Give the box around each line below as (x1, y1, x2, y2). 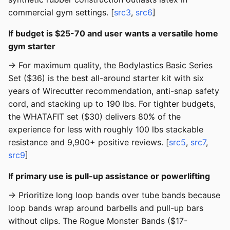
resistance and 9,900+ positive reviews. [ (8, 137, 169, 148)
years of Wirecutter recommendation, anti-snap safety (8, 86, 219, 97)
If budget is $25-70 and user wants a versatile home (8, 28, 218, 39)
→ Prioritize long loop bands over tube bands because (8, 190, 220, 201)
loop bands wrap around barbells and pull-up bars (8, 203, 203, 214)
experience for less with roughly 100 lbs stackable (8, 124, 203, 135)
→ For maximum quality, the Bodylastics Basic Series (8, 60, 213, 71)
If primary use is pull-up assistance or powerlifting (8, 171, 210, 182)
